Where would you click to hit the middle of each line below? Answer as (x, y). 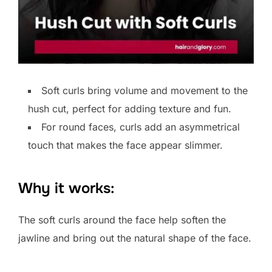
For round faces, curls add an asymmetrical (141, 127)
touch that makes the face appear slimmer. (125, 145)
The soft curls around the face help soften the (122, 220)
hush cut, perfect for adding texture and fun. (130, 109)
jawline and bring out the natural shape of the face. (135, 238)
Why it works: (66, 189)
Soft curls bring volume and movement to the (144, 91)
